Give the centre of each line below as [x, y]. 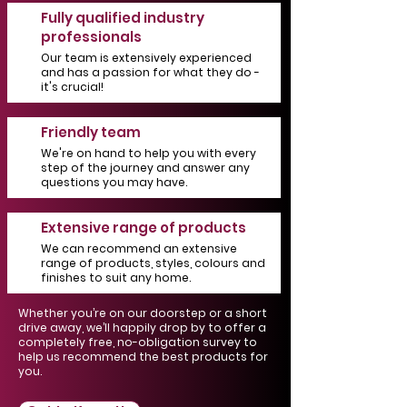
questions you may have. [114, 182]
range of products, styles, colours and [153, 263]
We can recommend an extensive [139, 248]
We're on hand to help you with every [149, 153]
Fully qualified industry [123, 18]
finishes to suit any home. [116, 278]
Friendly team [91, 132]
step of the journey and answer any [145, 168]
